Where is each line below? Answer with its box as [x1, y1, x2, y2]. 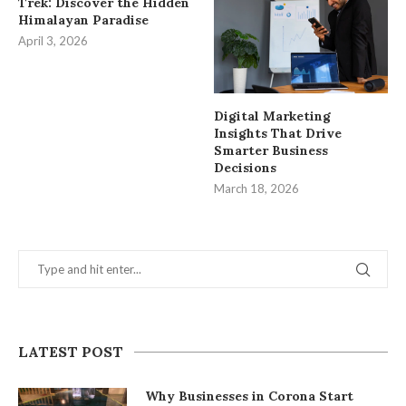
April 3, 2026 [18, 34, 88, 49]
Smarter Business [214, 141, 329, 159]
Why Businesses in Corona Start [145, 387, 353, 404]
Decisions [214, 159, 277, 176]
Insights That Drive [214, 124, 343, 141]
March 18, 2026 [214, 180, 300, 196]
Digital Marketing [214, 107, 332, 124]
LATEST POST [18, 342, 123, 361]
